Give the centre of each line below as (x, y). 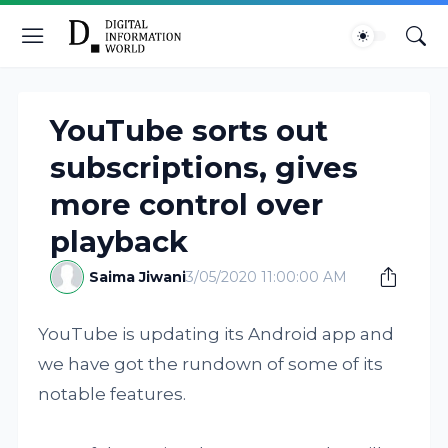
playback (119, 241)
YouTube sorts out (189, 130)
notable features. (112, 394)
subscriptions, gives (204, 167)
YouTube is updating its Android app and (216, 334)
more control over (187, 204)
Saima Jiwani (138, 277)
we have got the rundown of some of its (211, 364)
